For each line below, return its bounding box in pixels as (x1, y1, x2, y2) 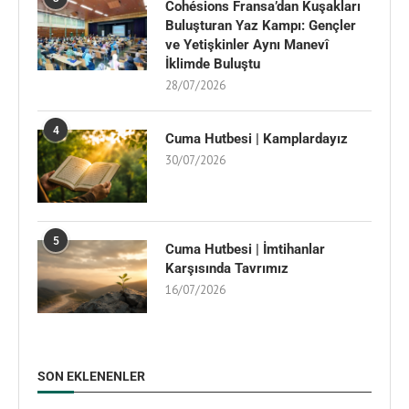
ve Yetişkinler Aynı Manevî (165, 36, 329, 53)
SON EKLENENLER (37, 368, 145, 383)
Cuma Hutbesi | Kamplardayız (165, 130, 348, 147)
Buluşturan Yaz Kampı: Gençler (165, 16, 356, 34)
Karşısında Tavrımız (165, 259, 288, 277)
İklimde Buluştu (165, 55, 260, 72)
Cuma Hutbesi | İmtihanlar (165, 240, 325, 257)
